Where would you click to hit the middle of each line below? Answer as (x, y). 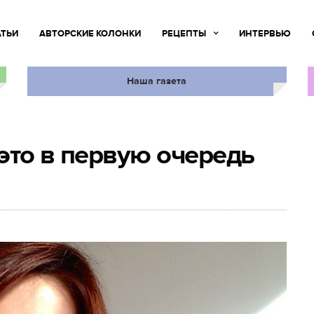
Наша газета (156, 81)
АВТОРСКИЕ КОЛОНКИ (90, 34)
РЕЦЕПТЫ (184, 34)
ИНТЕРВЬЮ (265, 34)
